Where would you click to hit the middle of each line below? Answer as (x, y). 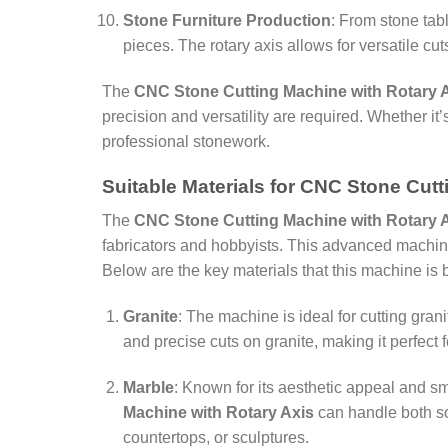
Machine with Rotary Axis (218, 412)
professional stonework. (186, 141)
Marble (148, 387)
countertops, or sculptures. (215, 437)
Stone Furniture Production (226, 21)
